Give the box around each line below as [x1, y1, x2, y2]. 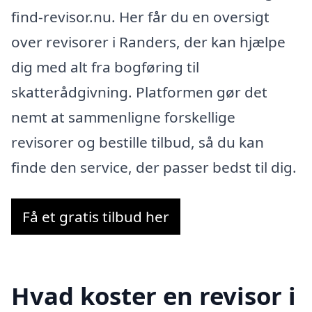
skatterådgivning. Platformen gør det [11, 81, 267, 102]
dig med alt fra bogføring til [11, 56, 199, 77]
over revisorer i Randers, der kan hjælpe [11, 31, 286, 52]
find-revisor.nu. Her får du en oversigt [11, 6, 270, 26]
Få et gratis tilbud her [22, 207, 169, 227]
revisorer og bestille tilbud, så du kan [11, 132, 264, 152]
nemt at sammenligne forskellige [11, 107, 235, 127]
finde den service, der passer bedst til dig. [11, 157, 297, 177]
